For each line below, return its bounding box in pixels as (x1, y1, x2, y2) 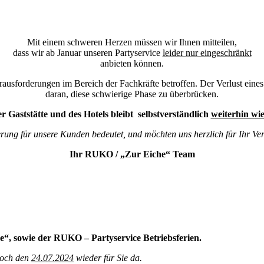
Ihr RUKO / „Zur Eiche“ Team (69, 148, 195, 159)
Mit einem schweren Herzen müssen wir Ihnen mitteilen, (27, 37, 237, 47)
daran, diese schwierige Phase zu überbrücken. (45, 88, 219, 99)
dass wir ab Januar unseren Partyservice (12, 47, 163, 58)
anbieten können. (100, 58, 164, 68)
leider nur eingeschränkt (162, 47, 252, 58)
